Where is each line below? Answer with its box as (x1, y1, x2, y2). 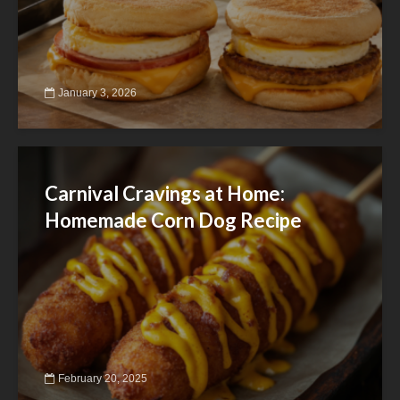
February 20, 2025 (58, 371, 147, 385)
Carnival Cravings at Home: (45, 180, 285, 205)
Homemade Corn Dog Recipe (45, 207, 302, 232)
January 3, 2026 (58, 86, 137, 99)
